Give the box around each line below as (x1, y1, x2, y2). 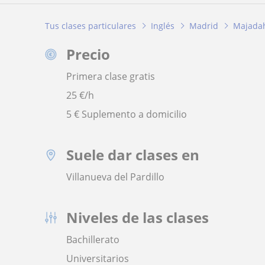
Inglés (151, 20, 174, 31)
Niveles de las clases (66, 208, 209, 228)
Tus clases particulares (45, 20, 136, 31)
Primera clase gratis (66, 70, 155, 83)
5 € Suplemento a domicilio (66, 108, 187, 121)
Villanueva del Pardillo (66, 170, 164, 184)
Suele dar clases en (66, 145, 199, 165)
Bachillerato (66, 233, 119, 247)
